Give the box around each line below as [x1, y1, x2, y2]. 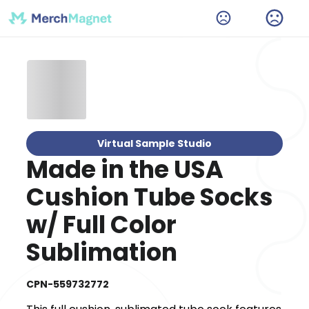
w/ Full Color [26, 207, 177, 241]
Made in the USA [26, 152, 224, 186]
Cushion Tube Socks [26, 179, 274, 214]
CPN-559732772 [26, 277, 110, 291]
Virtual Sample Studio [97, 136, 212, 150]
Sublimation [26, 235, 178, 269]
